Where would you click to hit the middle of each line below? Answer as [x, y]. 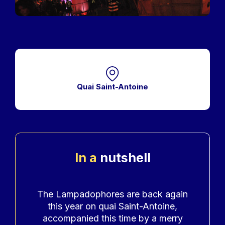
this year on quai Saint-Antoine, [113, 206]
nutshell [125, 157]
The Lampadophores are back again [113, 194]
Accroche [52, 181]
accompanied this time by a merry [113, 218]
